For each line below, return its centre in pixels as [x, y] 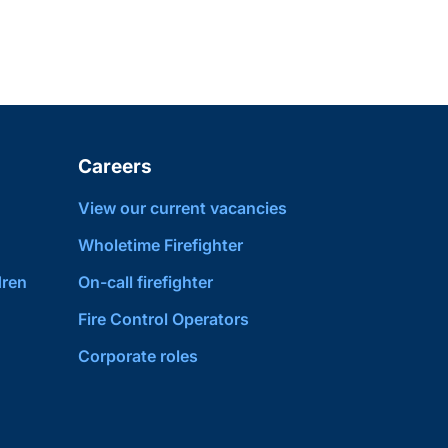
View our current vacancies [183, 208]
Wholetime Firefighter [161, 245]
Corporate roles [138, 356]
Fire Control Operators [164, 319]
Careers [115, 166]
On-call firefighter [146, 282]
